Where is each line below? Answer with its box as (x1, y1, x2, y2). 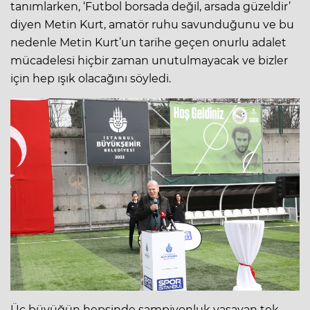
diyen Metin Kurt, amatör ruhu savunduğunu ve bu (10, 17, 294, 31)
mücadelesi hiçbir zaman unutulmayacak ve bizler (10, 53, 288, 67)
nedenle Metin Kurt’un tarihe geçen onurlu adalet (10, 35, 286, 49)
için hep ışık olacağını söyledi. (10, 71, 171, 85)
